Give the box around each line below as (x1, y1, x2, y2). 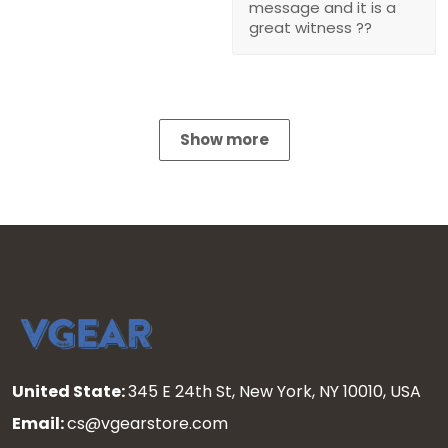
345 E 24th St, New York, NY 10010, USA (128, 379, 425, 403)
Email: (12, 411, 67, 435)
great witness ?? (249, 16, 372, 38)
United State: (12, 379, 128, 403)
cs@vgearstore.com (67, 411, 228, 435)
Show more (179, 128, 269, 150)
